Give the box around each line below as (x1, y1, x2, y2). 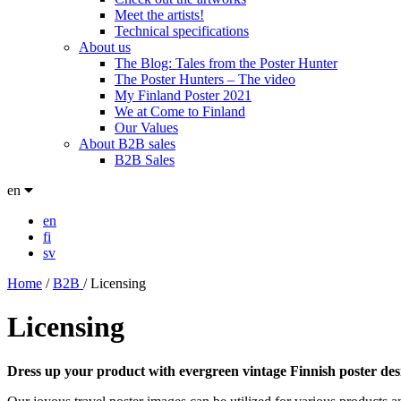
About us (79, 39, 131, 55)
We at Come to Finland (115, 104, 245, 119)
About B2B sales (79, 136, 175, 151)
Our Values (115, 120, 178, 135)
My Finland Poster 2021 (115, 88, 252, 103)
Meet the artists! (115, 7, 204, 22)
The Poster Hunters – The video (115, 72, 295, 87)
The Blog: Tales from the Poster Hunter (115, 55, 337, 71)
